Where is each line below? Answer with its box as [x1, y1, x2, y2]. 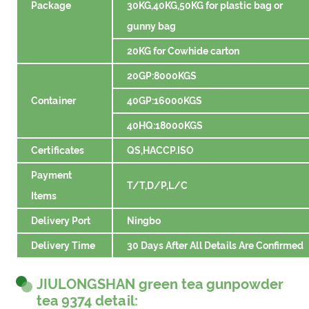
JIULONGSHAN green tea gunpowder [37, 275, 284, 292]
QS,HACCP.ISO [127, 144, 195, 156]
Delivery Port [31, 215, 91, 226]
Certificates [31, 144, 85, 156]
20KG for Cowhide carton [127, 45, 240, 57]
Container [31, 94, 77, 106]
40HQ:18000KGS [127, 119, 203, 131]
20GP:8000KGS [127, 70, 197, 81]
